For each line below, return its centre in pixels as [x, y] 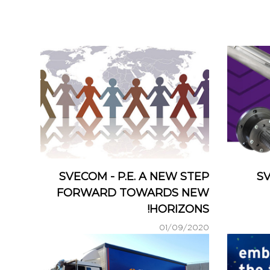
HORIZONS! [179, 209]
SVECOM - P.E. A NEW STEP [134, 176]
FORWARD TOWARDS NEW [133, 193]
